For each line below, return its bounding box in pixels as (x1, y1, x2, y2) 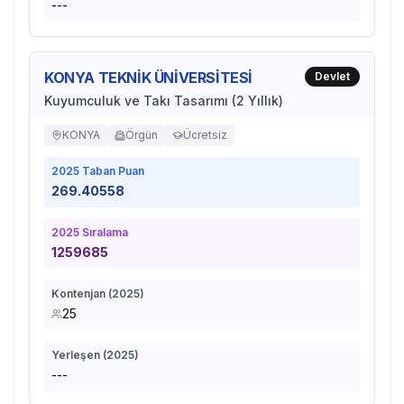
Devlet (315, 69, 350, 83)
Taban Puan (79, 164, 144, 178)
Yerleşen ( (51, 348, 106, 362)
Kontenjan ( (51, 287, 112, 300)
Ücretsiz (183, 128, 227, 142)
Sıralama (79, 225, 128, 239)
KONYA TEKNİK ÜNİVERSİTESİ (44, 69, 252, 87)
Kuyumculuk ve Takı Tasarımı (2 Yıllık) (44, 93, 283, 108)
